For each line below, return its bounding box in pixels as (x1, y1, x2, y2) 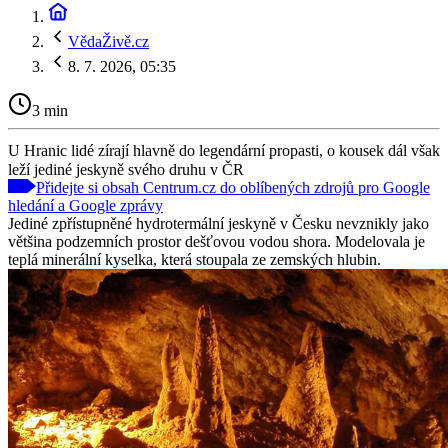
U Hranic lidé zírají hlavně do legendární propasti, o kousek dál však (8, 141, 440, 159)
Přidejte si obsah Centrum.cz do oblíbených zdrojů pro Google (36, 178, 430, 196)
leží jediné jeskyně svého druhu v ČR (8, 160, 244, 178)
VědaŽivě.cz (68, 33, 149, 50)
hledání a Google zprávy (8, 196, 163, 214)
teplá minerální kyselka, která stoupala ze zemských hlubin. (8, 250, 381, 268)
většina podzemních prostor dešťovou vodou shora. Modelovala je (8, 232, 425, 250)
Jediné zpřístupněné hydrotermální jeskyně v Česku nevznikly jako (8, 214, 429, 232)
